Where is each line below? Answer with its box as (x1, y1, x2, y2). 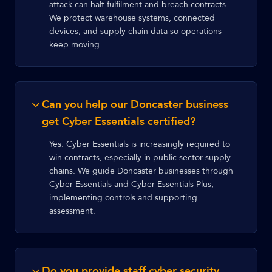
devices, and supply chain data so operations (49, 25, 222, 37)
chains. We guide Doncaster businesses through (49, 165, 233, 177)
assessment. (49, 205, 95, 217)
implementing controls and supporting (49, 192, 197, 203)
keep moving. (49, 39, 102, 50)
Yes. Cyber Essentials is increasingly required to (49, 138, 230, 150)
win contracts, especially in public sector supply (49, 152, 231, 163)
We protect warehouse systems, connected (49, 12, 215, 24)
